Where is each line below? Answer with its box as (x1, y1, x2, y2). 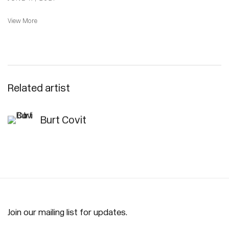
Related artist (8, 82, 70, 94)
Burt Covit (40, 113, 86, 126)
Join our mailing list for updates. (8, 207, 127, 218)
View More (8, 17, 37, 25)
